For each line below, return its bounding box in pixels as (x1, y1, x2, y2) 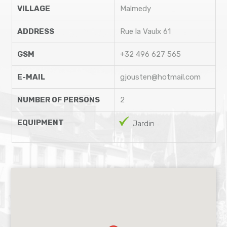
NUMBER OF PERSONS (17, 95, 100, 104)
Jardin (132, 119, 155, 128)
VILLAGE (17, 4, 50, 13)
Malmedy (120, 4, 151, 13)
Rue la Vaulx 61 (120, 26, 171, 36)
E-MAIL (17, 72, 45, 82)
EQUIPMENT (17, 118, 64, 127)
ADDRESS (17, 26, 54, 36)
